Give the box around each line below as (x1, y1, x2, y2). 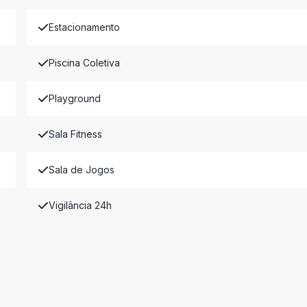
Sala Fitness (48, 128, 102, 140)
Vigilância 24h (48, 199, 112, 211)
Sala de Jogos (48, 164, 114, 175)
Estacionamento (48, 21, 120, 33)
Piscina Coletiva (48, 57, 120, 69)
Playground (48, 93, 101, 104)
